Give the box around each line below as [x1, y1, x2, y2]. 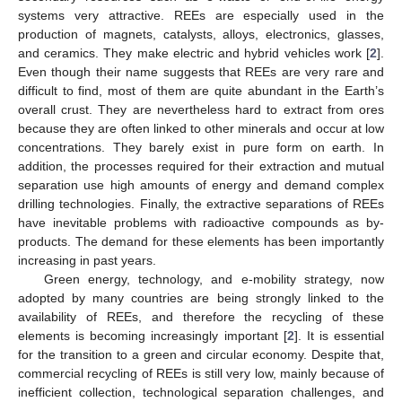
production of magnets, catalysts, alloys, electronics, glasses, [18, 26, 384, 41]
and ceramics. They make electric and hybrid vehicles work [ [18, 45, 370, 60]
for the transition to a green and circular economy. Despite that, [18, 346, 384, 362]
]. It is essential [293, 328, 384, 343]
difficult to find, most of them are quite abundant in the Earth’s [18, 83, 384, 98]
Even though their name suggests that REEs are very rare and [18, 64, 384, 79]
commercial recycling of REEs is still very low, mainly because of [18, 365, 384, 380]
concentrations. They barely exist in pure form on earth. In [18, 139, 384, 154]
